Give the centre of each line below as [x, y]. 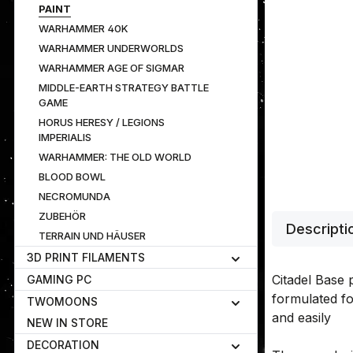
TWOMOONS [62, 301]
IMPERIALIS [65, 137]
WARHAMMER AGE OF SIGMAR [111, 68]
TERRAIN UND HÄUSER [92, 236]
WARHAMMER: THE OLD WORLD [115, 157]
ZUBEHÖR [62, 216]
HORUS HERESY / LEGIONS [102, 122]
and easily [301, 318]
